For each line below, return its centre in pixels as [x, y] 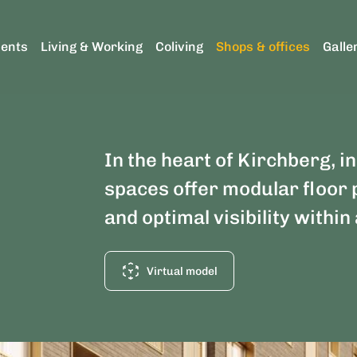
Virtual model [182, 271]
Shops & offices [263, 47]
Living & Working [92, 47]
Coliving [179, 47]
